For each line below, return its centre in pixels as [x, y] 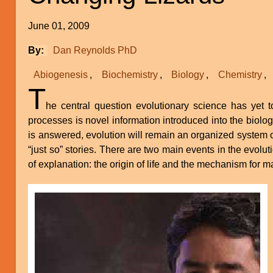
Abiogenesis [61, 74]
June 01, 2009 [59, 26]
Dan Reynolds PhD [95, 50]
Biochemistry [129, 74]
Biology [188, 74]
